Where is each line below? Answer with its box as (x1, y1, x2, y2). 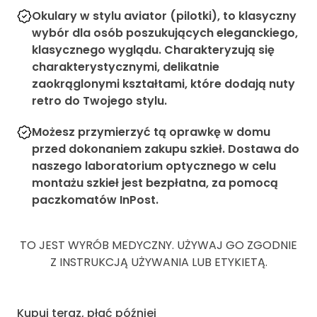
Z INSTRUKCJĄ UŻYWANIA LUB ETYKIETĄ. (50, 253, 267, 270)
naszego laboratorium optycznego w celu (31, 157, 276, 174)
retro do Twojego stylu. (31, 92, 167, 109)
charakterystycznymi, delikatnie (31, 58, 219, 75)
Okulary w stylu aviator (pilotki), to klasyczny (31, 7, 296, 24)
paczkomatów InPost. (31, 191, 158, 208)
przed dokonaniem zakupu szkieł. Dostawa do (31, 140, 299, 157)
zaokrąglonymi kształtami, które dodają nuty (31, 75, 295, 92)
